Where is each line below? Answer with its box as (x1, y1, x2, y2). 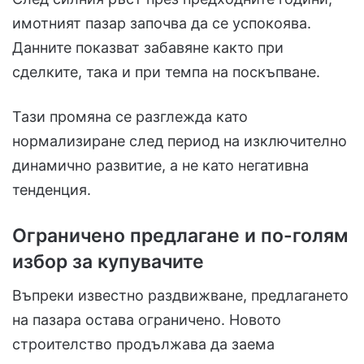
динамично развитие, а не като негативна (12, 156, 309, 174)
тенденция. (12, 180, 91, 198)
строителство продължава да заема (12, 336, 275, 353)
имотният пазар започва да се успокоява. (12, 14, 311, 32)
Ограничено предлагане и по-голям (12, 223, 349, 247)
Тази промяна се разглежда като (12, 107, 248, 125)
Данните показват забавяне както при (12, 38, 284, 56)
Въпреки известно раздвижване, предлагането (12, 287, 349, 305)
